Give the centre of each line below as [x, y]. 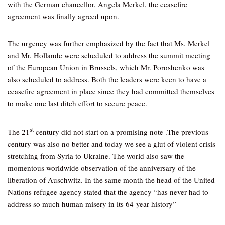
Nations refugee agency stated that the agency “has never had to [108, 192]
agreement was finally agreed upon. [63, 16]
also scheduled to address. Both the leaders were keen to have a [107, 79]
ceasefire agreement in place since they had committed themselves [111, 91]
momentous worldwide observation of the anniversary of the [102, 168]
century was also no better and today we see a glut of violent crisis [111, 144]
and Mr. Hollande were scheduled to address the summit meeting [109, 55]
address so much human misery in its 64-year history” [92, 204]
